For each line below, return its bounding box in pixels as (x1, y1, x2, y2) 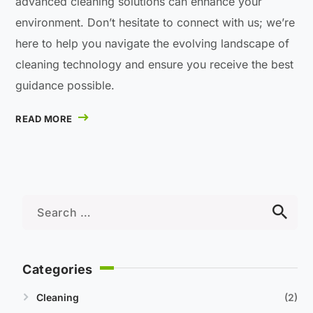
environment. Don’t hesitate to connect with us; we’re (15, 15, 296, 29)
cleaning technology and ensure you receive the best (15, 57, 294, 71)
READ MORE (15, 113, 73, 125)
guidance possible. (15, 78, 115, 92)
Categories (22, 261, 93, 277)
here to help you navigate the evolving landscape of (15, 36, 290, 50)
